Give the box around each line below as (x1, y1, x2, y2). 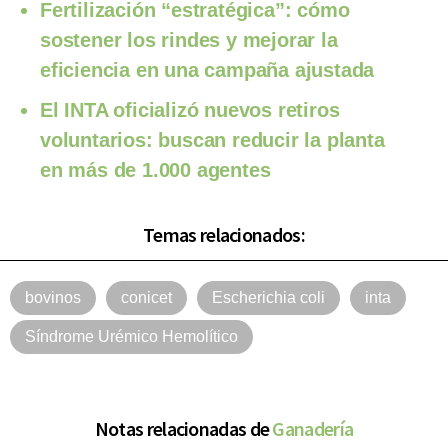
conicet (121, 289, 172, 307)
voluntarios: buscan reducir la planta (40, 129, 385, 152)
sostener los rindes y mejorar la (40, 29, 338, 52)
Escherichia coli (212, 289, 325, 307)
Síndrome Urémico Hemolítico (25, 328, 238, 346)
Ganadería (272, 416, 354, 442)
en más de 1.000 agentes (40, 159, 271, 182)
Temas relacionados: (143, 222, 305, 248)
